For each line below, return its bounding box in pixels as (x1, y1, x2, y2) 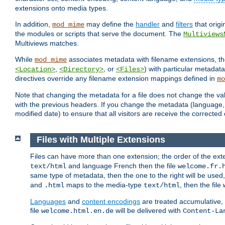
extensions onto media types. (15, 4, 108, 13)
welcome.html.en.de (41, 206, 114, 215)
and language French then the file (66, 161, 178, 170)
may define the (84, 20, 136, 29)
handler (136, 20, 160, 29)
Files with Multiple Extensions (36, 135, 168, 145)
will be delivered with (114, 206, 183, 214)
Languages (30, 197, 66, 205)
